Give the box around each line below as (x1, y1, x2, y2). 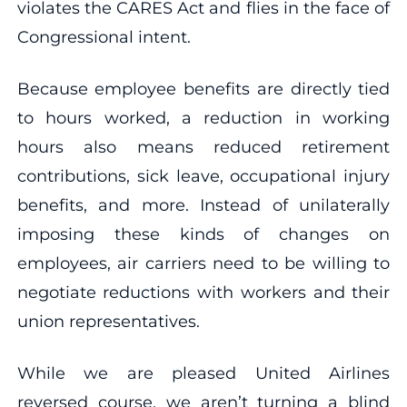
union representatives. (16, 311, 200, 332)
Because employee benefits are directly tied (16, 78, 391, 99)
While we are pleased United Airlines (16, 362, 391, 383)
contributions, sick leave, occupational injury (16, 165, 391, 186)
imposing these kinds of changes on (16, 223, 391, 244)
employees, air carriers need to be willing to (16, 253, 391, 273)
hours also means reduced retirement (16, 136, 391, 157)
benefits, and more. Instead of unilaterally (16, 194, 391, 215)
